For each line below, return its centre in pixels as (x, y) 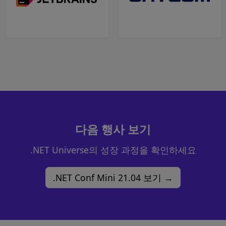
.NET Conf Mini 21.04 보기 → (113, 178)
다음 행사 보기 (113, 130)
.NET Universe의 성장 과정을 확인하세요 (113, 150)
